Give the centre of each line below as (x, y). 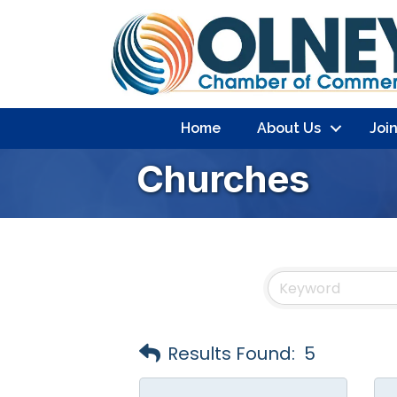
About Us (288, 128)
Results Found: (231, 353)
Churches (223, 179)
